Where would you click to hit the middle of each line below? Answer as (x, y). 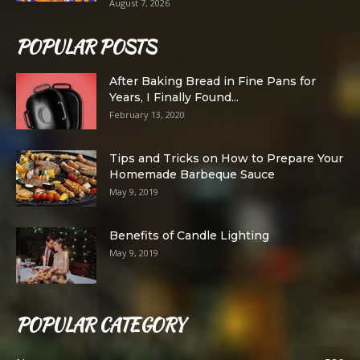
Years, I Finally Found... (174, 97)
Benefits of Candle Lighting (189, 235)
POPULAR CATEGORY (100, 324)
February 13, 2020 (147, 114)
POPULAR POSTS (86, 46)
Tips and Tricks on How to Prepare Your (226, 158)
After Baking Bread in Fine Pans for (213, 81)
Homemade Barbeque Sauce (192, 174)
